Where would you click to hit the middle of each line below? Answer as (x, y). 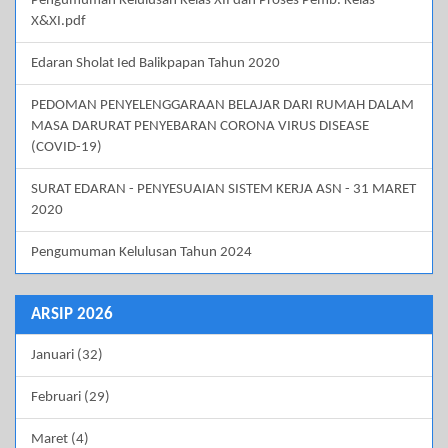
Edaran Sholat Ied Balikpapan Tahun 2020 (155, 64)
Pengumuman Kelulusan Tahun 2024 (141, 253)
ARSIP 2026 (72, 315)
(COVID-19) (66, 148)
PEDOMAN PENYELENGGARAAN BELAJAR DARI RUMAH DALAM (222, 106)
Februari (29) (70, 398)
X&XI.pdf (58, 22)
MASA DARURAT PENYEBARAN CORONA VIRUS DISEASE (200, 127)
